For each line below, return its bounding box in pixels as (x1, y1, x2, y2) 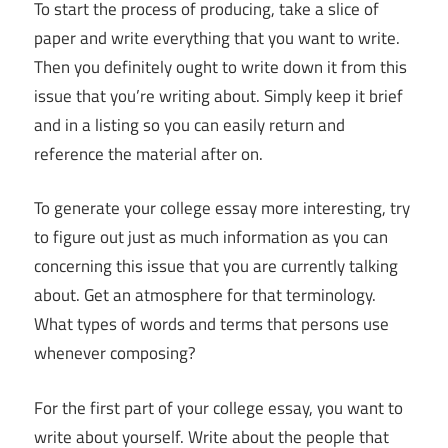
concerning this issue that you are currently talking (34, 253, 398, 280)
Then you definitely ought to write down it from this (34, 53, 407, 80)
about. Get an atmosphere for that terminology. (34, 282, 376, 309)
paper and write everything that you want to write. (34, 24, 400, 51)
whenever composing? (34, 340, 196, 367)
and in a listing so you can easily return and (34, 111, 345, 138)
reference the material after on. (34, 140, 263, 167)
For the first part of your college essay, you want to (34, 394, 403, 421)
